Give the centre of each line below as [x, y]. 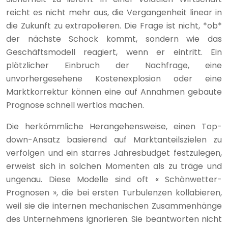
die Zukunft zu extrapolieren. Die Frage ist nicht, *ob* [114, 25]
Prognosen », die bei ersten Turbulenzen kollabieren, [114, 192]
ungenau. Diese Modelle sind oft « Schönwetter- [114, 179]
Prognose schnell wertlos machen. [75, 105]
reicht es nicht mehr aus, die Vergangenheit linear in [114, 12]
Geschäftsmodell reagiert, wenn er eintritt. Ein [114, 52]
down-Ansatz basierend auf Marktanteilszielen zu [114, 139]
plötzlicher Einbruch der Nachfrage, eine [114, 65]
